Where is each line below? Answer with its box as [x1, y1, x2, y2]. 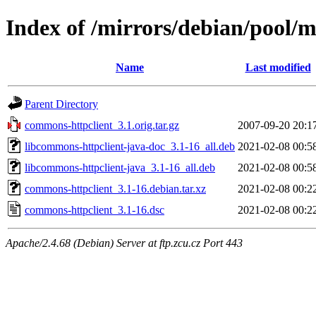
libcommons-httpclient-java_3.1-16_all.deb [25, 161, 215, 174]
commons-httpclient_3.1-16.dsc [25, 203, 164, 216]
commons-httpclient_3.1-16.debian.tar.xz [25, 182, 206, 195]
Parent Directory [25, 97, 98, 110]
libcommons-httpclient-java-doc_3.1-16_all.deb [25, 140, 235, 152]
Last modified [245, 61, 311, 73]
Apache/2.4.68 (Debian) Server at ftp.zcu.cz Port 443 [6, 236, 243, 249]
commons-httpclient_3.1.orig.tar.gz [25, 119, 179, 131]
